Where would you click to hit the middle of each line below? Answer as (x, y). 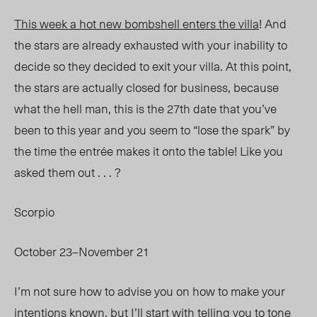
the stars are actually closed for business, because (146, 87)
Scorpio (34, 212)
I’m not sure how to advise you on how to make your (150, 291)
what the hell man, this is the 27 (97, 109)
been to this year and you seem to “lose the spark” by (152, 130)
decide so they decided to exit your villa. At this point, (153, 66)
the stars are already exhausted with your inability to (151, 45)
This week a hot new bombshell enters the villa (137, 24)
